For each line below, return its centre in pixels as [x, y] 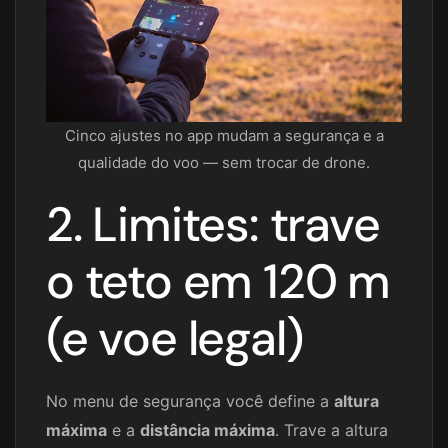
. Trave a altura [331, 430]
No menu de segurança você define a [190, 401]
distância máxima [207, 430]
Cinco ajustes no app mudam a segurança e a [224, 136]
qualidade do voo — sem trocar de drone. [224, 163]
